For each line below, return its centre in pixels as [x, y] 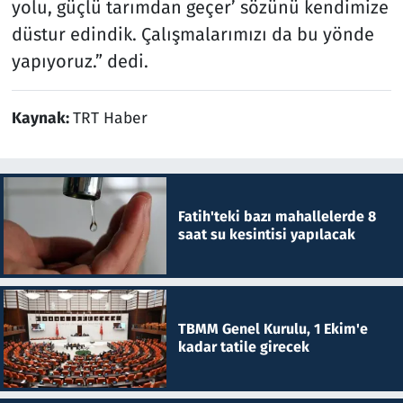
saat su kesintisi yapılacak [266, 235]
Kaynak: [42, 118]
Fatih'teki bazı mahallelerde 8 [277, 217]
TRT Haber [110, 118]
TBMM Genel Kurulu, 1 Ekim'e [273, 329]
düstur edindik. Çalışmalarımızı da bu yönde [193, 34]
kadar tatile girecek [243, 347]
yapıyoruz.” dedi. [80, 61]
